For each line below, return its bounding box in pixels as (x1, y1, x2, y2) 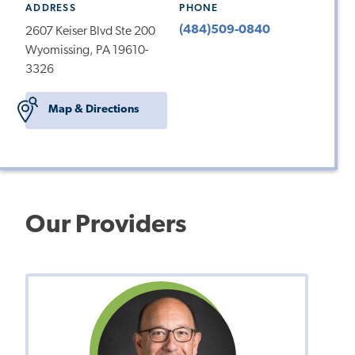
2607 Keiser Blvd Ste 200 (25, 25, 155, 38)
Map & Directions (48, 104, 139, 116)
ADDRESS (25, 3, 76, 14)
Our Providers (25, 212, 186, 239)
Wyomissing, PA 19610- (25, 44, 148, 57)
